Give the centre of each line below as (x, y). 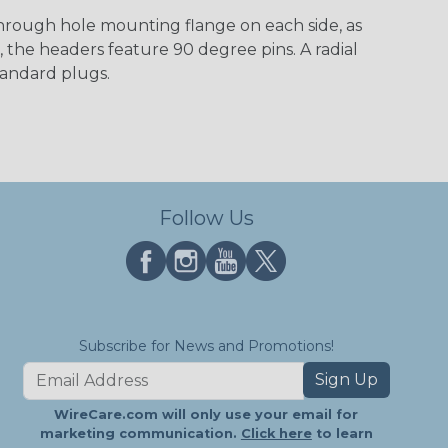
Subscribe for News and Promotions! (206, 346)
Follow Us (206, 218)
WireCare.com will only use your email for (206, 414)
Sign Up (346, 379)
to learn (342, 433)
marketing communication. (140, 433)
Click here (276, 433)
